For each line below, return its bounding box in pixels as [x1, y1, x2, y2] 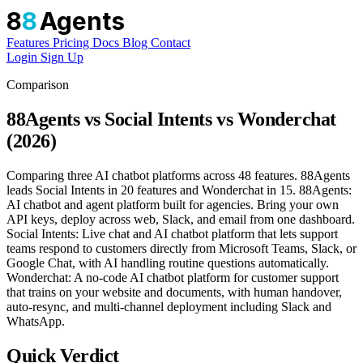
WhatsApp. [6, 314, 65, 328]
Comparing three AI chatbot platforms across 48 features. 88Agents [6, 168, 350, 182]
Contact [151, 36, 190, 49]
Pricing [53, 36, 92, 49]
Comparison [6, 78, 69, 92]
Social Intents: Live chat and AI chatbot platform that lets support [6, 226, 338, 241]
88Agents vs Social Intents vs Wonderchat [6, 108, 336, 130]
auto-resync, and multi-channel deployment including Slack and [6, 299, 331, 314]
